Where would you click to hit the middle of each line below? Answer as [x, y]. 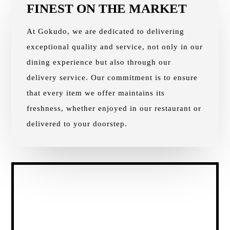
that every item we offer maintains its [96, 93]
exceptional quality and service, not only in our [115, 46]
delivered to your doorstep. [77, 123]
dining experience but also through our [99, 62]
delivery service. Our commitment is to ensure [112, 77]
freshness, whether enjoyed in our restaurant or [114, 108]
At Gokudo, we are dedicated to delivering [106, 31]
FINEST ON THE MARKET [107, 8]
